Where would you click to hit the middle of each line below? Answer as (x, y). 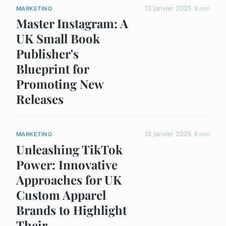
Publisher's (47, 54)
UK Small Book (58, 39)
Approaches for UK (69, 179)
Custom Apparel (61, 194)
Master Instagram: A (72, 23)
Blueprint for (52, 69)
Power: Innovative (67, 164)
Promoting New (60, 84)
